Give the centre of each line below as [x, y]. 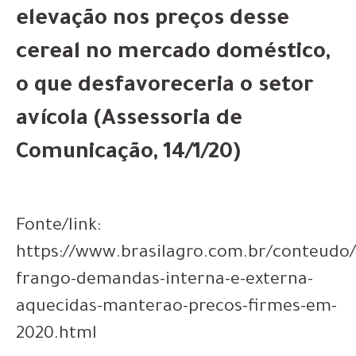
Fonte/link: [58, 227]
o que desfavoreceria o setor [165, 87]
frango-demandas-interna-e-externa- [164, 281]
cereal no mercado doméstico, [173, 54]
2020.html [56, 335]
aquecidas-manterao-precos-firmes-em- [176, 308]
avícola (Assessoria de [129, 121]
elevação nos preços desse [153, 21]
